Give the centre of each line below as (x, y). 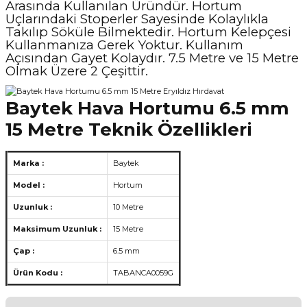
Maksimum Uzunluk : (57, 229)
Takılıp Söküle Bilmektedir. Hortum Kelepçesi (148, 32)
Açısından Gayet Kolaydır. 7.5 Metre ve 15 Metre (152, 58)
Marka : (28, 163)
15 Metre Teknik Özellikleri (129, 129)
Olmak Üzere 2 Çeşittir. (77, 71)
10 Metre (128, 207)
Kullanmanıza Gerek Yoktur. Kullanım (124, 45)
